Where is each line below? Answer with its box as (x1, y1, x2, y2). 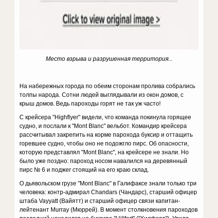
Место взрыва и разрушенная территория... (45, 55, 173, 62)
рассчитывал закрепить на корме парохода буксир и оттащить (19, 131, 193, 138)
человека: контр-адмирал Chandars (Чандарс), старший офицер (19, 189, 198, 196)
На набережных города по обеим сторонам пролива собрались (19, 83, 196, 90)
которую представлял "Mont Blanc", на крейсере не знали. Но (19, 149, 189, 156)
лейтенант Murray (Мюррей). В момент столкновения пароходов (19, 206, 198, 213)
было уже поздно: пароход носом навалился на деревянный (19, 158, 188, 164)
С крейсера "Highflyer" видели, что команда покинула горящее (19, 114, 192, 121)
